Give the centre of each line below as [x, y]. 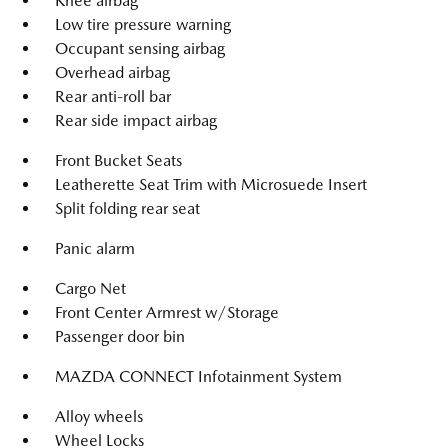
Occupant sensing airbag [140, 48]
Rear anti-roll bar [113, 96]
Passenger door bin [120, 336]
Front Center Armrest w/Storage [167, 312]
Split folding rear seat [127, 208]
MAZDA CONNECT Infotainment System [198, 376]
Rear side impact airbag [136, 120]
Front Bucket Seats [118, 160]
